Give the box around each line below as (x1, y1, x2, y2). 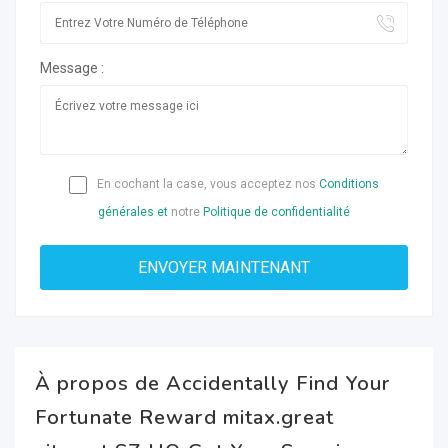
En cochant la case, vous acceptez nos (94, 177, 319, 191)
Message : (40, 60, 104, 76)
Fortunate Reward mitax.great (35, 404, 334, 431)
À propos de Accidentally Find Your (35, 370, 391, 397)
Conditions (319, 177, 379, 191)
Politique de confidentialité (203, 205, 350, 219)
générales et (98, 205, 168, 219)
